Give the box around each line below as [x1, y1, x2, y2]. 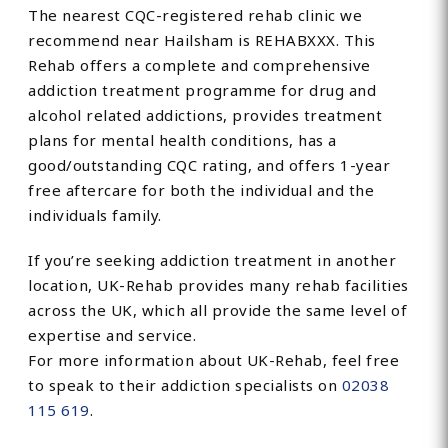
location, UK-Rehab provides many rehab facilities [28, 275, 409, 296]
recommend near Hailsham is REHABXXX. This [28, 30, 376, 51]
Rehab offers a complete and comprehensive [28, 55, 371, 76]
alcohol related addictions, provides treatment [28, 105, 383, 126]
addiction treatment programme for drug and [28, 80, 377, 101]
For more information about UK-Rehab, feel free [28, 350, 400, 371]
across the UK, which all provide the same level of [28, 300, 408, 321]
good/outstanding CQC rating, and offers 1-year [28, 155, 391, 176]
